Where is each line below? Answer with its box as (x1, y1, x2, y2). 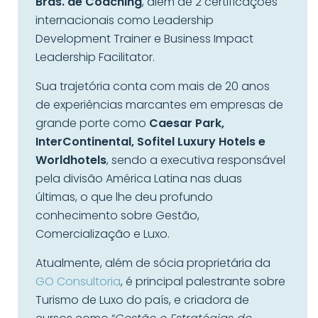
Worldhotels (35, 152, 106, 168)
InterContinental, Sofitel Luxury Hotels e (35, 133, 265, 150)
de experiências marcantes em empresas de (35, 97, 283, 113)
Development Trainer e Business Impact (35, 31, 253, 47)
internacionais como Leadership (35, 12, 214, 28)
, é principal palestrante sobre (121, 273, 285, 290)
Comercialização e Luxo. (35, 226, 170, 242)
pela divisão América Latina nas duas (35, 170, 242, 187)
